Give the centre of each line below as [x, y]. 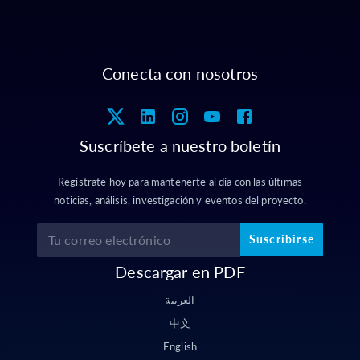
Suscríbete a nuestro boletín [180, 145]
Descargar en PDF [180, 272]
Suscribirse [281, 239]
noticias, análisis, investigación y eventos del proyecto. [180, 200]
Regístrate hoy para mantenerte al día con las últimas [180, 182]
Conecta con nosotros [180, 73]
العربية [180, 300]
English [180, 346]
